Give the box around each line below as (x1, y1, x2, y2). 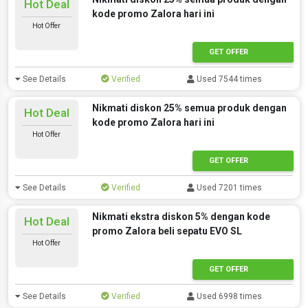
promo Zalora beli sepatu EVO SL (91, 225, 242, 236)
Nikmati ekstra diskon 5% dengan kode (91, 211, 270, 222)
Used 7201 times (195, 183, 263, 192)
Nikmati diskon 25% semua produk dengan (91, 102, 287, 113)
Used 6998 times (195, 291, 263, 301)
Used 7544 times (195, 74, 263, 84)
